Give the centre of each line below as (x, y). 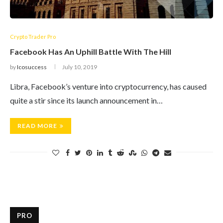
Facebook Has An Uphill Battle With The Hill (91, 52)
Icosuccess (32, 67)
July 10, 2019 (80, 67)
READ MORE (37, 126)
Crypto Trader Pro (33, 37)
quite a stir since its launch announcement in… (86, 100)
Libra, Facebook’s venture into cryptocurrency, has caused (108, 86)
